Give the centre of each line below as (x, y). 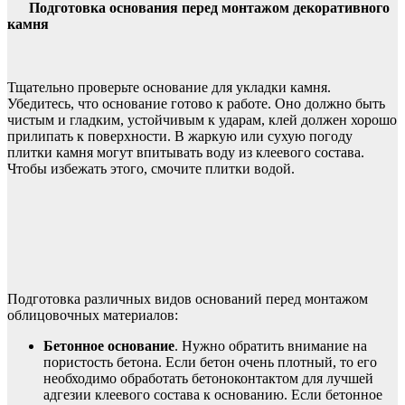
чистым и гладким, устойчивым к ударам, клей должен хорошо (202, 119)
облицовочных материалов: (93, 315)
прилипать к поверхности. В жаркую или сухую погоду (180, 136)
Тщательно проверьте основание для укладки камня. (169, 87)
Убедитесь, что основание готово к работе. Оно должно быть (196, 103)
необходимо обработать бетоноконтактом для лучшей (208, 378)
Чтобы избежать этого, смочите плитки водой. (151, 168)
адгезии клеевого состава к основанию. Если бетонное (213, 394)
